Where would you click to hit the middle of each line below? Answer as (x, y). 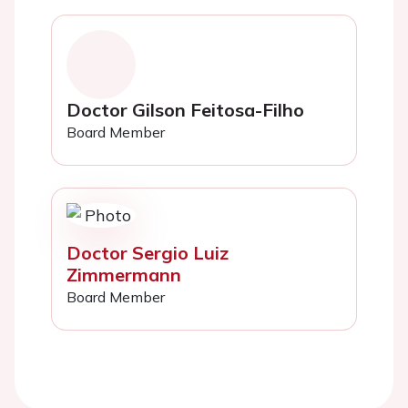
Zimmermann (124, 274)
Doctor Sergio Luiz (148, 252)
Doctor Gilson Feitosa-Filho (185, 109)
